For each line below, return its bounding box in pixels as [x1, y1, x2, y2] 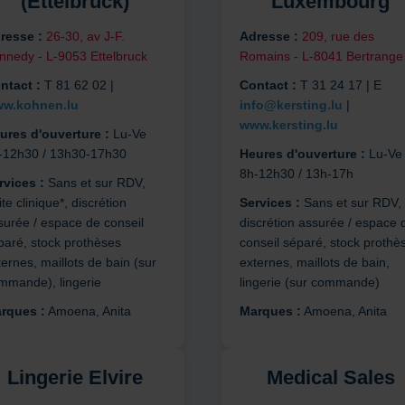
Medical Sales [266, 366, 395, 390]
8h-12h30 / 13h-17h [239, 166, 353, 182]
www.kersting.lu [239, 118, 338, 133]
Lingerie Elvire [6, 366, 143, 390]
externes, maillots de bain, [239, 255, 390, 270]
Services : [239, 195, 300, 211]
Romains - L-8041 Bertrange [239, 49, 403, 64]
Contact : [239, 78, 297, 93]
